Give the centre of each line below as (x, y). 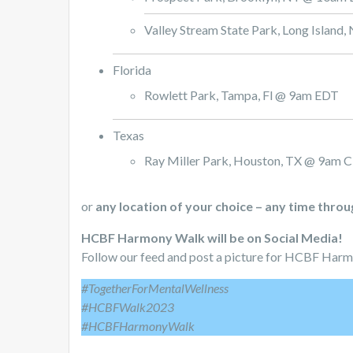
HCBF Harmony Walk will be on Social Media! (212, 238)
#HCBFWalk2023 (128, 307)
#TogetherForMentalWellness (155, 288)
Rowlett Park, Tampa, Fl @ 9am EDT (242, 95)
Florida (132, 70)
